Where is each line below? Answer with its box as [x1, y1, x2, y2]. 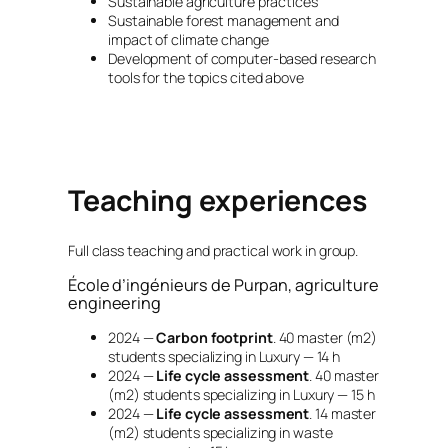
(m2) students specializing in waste [108, 423, 333, 443]
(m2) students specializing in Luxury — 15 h [108, 385, 375, 405]
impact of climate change [108, 30, 269, 50]
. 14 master [309, 404, 377, 424]
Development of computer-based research [108, 49, 377, 69]
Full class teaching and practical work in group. [68, 240, 359, 260]
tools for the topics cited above [108, 68, 304, 88]
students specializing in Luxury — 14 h [108, 347, 341, 367]
